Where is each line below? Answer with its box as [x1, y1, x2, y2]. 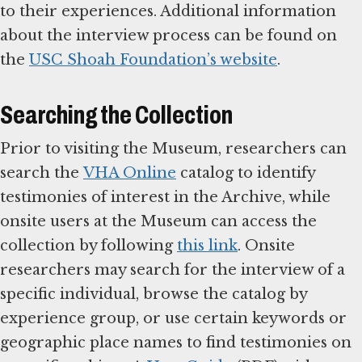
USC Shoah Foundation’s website [29, 50, 277, 69]
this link [177, 236, 238, 255]
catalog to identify [176, 163, 315, 182]
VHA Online [83, 163, 176, 182]
